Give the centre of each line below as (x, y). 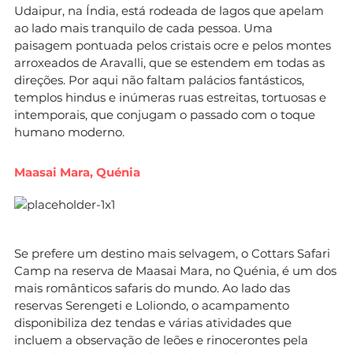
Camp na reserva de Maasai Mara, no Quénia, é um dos (175, 270)
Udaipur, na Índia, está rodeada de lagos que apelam (169, 10)
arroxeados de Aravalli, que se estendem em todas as (169, 62)
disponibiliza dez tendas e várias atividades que (153, 322)
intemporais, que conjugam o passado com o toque (165, 114)
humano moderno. (69, 132)
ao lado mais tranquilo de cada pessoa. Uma (143, 28)
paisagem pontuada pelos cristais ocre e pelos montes (173, 45)
